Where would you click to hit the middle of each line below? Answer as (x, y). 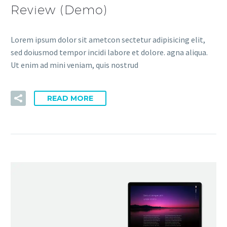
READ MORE (70, 99)
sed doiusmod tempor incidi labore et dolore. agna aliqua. (109, 52)
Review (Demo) (59, 10)
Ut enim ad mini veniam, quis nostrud (74, 65)
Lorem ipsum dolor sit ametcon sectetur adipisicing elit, (108, 40)
